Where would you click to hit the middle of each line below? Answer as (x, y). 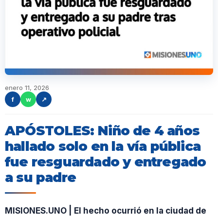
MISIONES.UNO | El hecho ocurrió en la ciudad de (106, 211)
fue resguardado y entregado (106, 162)
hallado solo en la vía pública (103, 146)
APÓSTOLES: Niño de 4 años (102, 131)
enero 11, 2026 (27, 88)
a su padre (40, 177)
